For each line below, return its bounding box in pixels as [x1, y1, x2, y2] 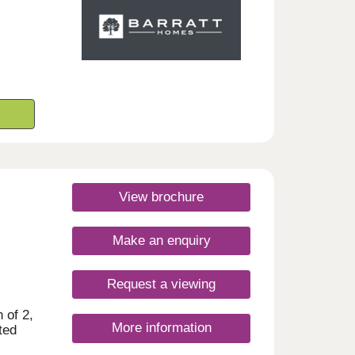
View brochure [119, 189, 204, 204]
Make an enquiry [112, 233, 211, 249]
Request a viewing [107, 277, 216, 292]
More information [111, 320, 212, 336]
